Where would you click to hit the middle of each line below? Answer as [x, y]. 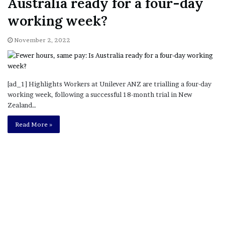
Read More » [34, 124]
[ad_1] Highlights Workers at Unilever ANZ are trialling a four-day [109, 84]
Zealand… [22, 105]
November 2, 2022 [42, 40]
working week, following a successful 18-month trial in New [100, 94]
